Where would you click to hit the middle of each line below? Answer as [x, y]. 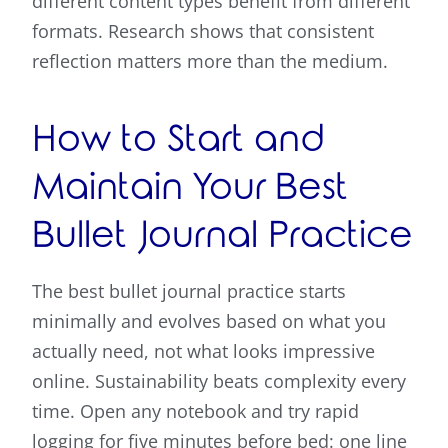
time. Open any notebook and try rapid [195, 411]
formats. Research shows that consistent [203, 31]
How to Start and [178, 140]
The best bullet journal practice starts [189, 291]
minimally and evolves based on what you [209, 321]
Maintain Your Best [190, 188]
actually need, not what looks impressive [203, 351]
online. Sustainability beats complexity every [219, 381]
